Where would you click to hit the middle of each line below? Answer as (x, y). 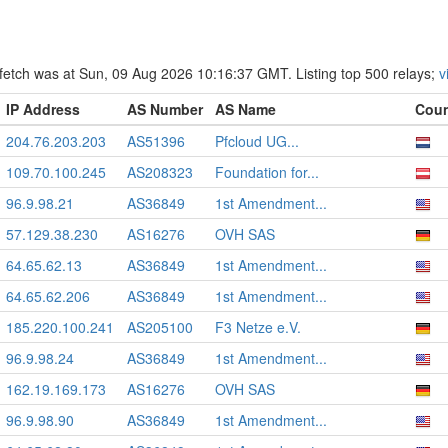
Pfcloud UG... (257, 141)
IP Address (43, 109)
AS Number (165, 109)
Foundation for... (267, 172)
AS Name (245, 109)
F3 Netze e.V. (258, 327)
